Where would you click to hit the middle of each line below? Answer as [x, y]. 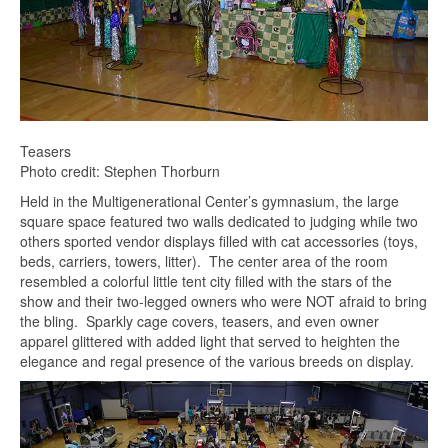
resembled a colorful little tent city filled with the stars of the [206, 281]
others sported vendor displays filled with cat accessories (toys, [219, 241]
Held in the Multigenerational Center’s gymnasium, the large [209, 201]
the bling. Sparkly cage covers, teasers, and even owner [199, 321]
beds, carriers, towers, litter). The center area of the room [204, 261]
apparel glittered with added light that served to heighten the [210, 341]
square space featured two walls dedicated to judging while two [219, 221]
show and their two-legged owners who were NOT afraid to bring [223, 301]
